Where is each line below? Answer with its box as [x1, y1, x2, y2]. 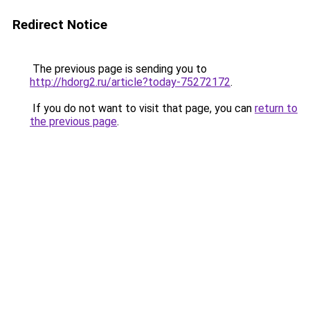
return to [255, 102, 298, 115]
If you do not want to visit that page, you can [30, 102, 255, 115]
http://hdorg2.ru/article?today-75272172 [30, 75, 230, 89]
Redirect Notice [12, 17, 107, 33]
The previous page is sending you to [30, 62, 207, 75]
